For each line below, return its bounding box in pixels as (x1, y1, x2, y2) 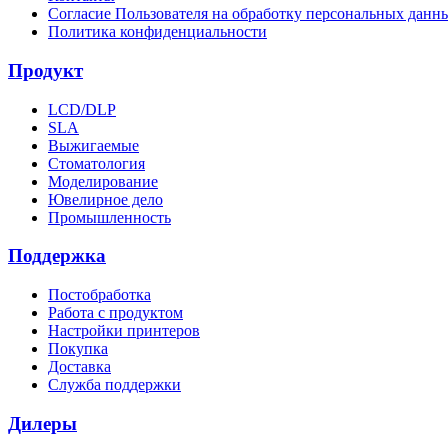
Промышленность (48, 208, 171, 226)
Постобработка (48, 286, 151, 304)
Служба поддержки (48, 376, 181, 394)
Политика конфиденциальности (48, 23, 267, 41)
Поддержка (8, 245, 106, 267)
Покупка (48, 340, 108, 358)
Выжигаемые (48, 136, 139, 154)
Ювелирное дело (48, 190, 163, 208)
